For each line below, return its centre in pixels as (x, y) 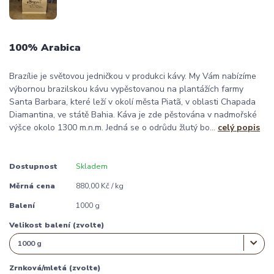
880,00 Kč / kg (99, 186)
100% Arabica (45, 47)
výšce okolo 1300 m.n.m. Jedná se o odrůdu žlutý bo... (113, 127)
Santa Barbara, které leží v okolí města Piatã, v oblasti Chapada (132, 102)
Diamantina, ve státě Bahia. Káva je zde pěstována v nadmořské (133, 114)
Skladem (91, 166)
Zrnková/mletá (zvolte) (55, 268)
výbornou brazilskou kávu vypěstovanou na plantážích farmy (126, 89)
